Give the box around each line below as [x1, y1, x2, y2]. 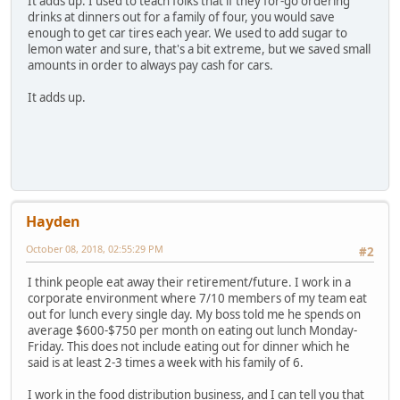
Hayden [26, 212, 80, 232]
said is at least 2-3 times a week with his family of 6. [28, 354, 304, 371]
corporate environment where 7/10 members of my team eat [28, 290, 367, 307]
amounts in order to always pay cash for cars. [28, 56, 273, 73]
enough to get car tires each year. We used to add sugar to [28, 24, 347, 41]
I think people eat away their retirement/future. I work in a [28, 274, 351, 291]
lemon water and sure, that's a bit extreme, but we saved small [28, 40, 371, 57]
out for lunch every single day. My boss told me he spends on [28, 306, 361, 323]
